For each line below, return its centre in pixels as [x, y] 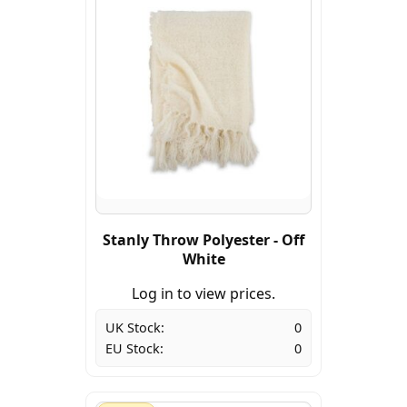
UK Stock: [135, 328]
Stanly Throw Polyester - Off [203, 240]
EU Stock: [134, 349]
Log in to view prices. [203, 294]
